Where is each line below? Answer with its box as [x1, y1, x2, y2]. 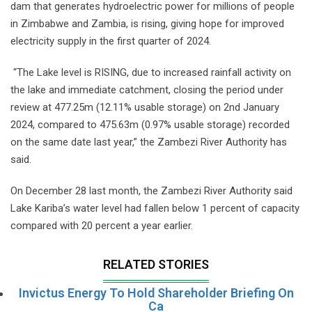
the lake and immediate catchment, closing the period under [10, 84, 283, 97]
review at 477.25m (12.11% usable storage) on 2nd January [10, 101, 279, 114]
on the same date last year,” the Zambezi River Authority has [10, 136, 287, 149]
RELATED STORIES [103, 257, 209, 272]
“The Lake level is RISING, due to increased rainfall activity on [10, 66, 291, 79]
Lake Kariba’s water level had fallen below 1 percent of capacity [10, 202, 299, 215]
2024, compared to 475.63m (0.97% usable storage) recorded [10, 118, 290, 132]
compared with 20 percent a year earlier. [10, 219, 193, 233]
